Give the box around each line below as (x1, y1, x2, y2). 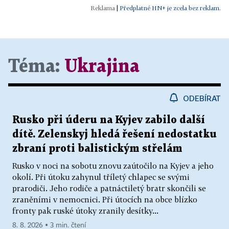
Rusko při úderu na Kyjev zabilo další (12, 115, 205, 125)
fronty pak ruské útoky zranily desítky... (12, 206, 158, 215)
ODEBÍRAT (183, 94, 221, 103)
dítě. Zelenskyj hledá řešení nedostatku (12, 129, 217, 140)
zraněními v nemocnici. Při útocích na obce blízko (12, 195, 197, 204)
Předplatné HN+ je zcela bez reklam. (120, 4, 221, 12)
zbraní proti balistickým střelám (12, 144, 182, 154)
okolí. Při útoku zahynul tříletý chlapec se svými (12, 172, 190, 181)
